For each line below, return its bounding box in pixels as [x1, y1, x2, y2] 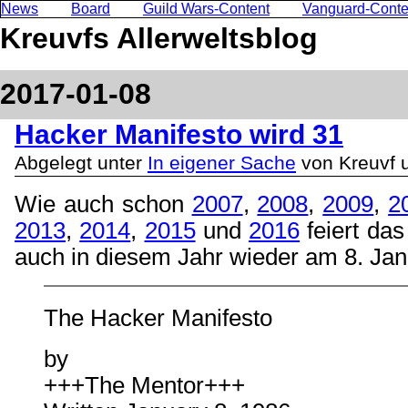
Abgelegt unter [15, 152, 148, 174]
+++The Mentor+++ [44, 372, 245, 399]
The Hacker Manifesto [44, 305, 272, 331]
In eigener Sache [148, 152, 296, 174]
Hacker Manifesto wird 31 [15, 118, 343, 149]
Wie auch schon [15, 190, 192, 217]
